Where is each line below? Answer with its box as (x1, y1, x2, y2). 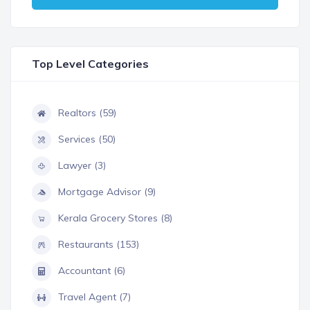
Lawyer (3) (58, 158, 106, 172)
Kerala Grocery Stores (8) (58, 211, 172, 224)
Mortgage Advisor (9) (58, 185, 156, 198)
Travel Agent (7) (58, 290, 131, 303)
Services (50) (58, 132, 116, 145)
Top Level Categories (32, 56, 149, 71)
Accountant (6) (58, 264, 125, 277)
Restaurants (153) (58, 237, 139, 250)
